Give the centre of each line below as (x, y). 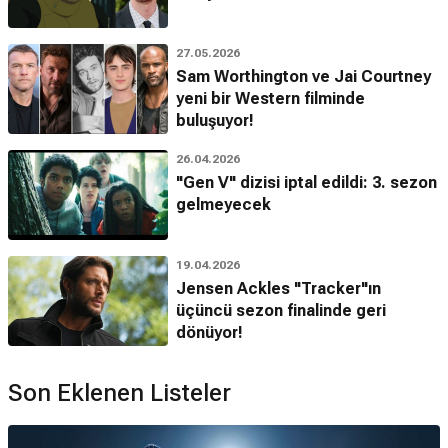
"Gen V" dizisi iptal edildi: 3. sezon (306, 183)
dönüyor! (209, 333)
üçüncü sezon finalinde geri (281, 311)
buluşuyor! (215, 121)
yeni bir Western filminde (270, 99)
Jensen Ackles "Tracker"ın (278, 289)
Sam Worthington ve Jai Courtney (303, 77)
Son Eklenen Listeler (119, 393)
